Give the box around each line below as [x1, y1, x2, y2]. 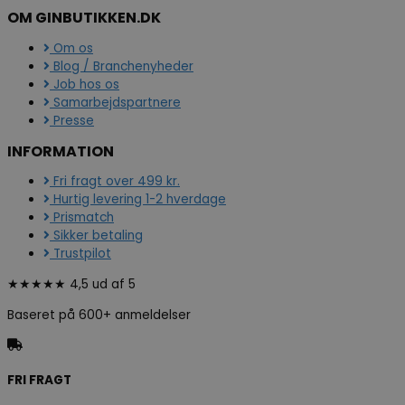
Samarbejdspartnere [53, 94, 181, 112]
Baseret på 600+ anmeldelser [7, 306, 191, 324]
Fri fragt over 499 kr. [53, 173, 180, 191]
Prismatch [53, 209, 114, 227]
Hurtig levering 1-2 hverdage [53, 191, 226, 209]
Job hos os [53, 76, 119, 94]
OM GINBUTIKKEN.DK [7, 7, 161, 29]
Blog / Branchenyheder [53, 58, 193, 76]
